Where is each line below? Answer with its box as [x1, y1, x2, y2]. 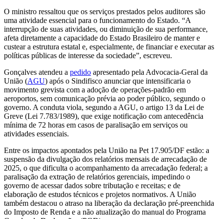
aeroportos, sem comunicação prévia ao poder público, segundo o [4, 94, 205, 103]
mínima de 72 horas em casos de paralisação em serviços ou [4, 120, 188, 129]
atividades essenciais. [4, 129, 69, 138]
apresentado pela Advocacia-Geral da [91, 67, 208, 76]
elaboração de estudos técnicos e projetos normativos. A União [4, 190, 196, 198]
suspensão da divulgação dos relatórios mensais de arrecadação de [4, 154, 207, 163]
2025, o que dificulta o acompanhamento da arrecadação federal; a [4, 163, 208, 172]
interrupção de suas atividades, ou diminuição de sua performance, [4, 24, 208, 33]
